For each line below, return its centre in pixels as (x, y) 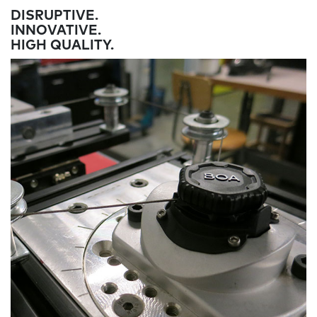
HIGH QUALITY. (62, 46)
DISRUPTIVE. (54, 16)
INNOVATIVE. (56, 31)
